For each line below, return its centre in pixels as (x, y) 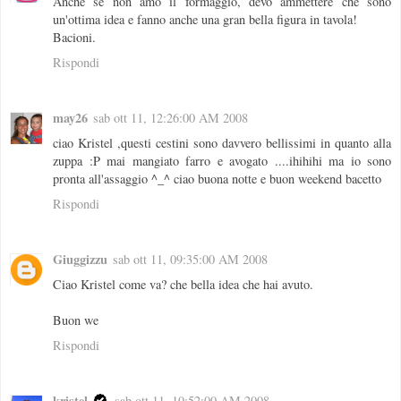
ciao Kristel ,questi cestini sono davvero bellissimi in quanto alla (222, 142)
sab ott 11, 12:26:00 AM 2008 (171, 117)
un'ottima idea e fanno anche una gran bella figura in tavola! (205, 19)
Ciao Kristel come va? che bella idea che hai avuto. (183, 284)
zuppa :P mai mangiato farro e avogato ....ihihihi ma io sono (222, 160)
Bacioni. (74, 37)
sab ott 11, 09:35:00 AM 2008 (190, 259)
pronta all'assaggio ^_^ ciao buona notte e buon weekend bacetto (217, 178)
